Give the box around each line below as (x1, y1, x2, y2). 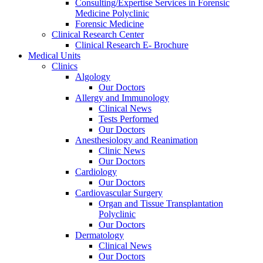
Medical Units (28, 50, 80, 60)
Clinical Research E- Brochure (75, 39, 188, 50)
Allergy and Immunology (75, 92, 169, 103)
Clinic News (99, 145, 145, 156)
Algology (75, 71, 110, 82)
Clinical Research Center (52, 29, 144, 39)
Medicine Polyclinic (75, 8, 149, 18)
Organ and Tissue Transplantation (99, 198, 223, 208)
